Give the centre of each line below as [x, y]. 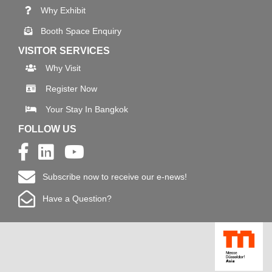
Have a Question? [73, 199]
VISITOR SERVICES [64, 51]
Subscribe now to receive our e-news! [111, 177]
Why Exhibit [63, 11]
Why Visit [63, 68]
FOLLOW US [47, 129]
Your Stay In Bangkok [87, 110]
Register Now [71, 89]
